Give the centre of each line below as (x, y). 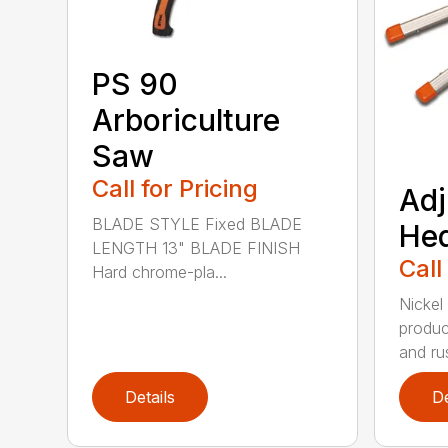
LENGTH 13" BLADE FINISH (196, 248)
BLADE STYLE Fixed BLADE (197, 224)
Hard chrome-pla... (160, 272)
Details (150, 397)
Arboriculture (186, 120)
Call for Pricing (175, 189)
